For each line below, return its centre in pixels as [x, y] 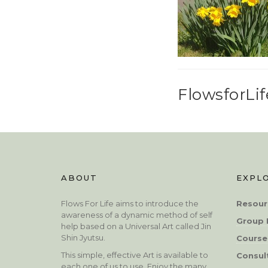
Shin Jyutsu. [83, 237]
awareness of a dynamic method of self [137, 214]
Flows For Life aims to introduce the [130, 203]
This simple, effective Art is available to [135, 255]
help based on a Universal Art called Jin [136, 226]
